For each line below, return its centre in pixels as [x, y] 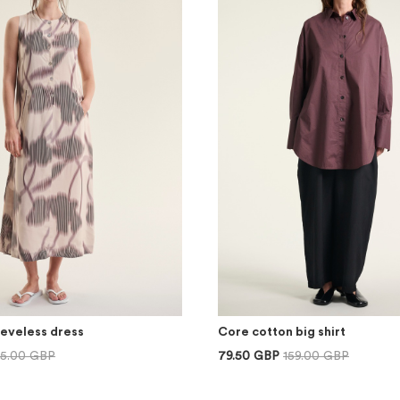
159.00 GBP [316, 356]
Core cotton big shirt [282, 332]
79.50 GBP [249, 356]
